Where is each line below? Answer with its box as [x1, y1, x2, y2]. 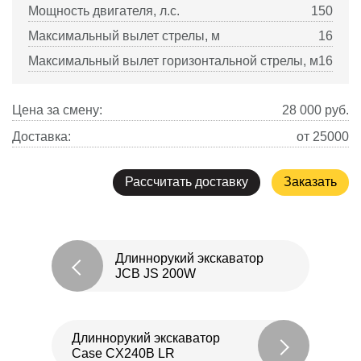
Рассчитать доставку [125, 175, 248, 189]
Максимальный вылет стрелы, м [28, 29, 220, 44]
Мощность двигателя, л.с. [28, 4, 180, 19]
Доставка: [12, 130, 71, 144]
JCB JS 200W [115, 267, 196, 281]
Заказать [284, 175, 337, 189]
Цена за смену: [12, 103, 102, 118]
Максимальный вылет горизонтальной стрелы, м [28, 54, 318, 68]
